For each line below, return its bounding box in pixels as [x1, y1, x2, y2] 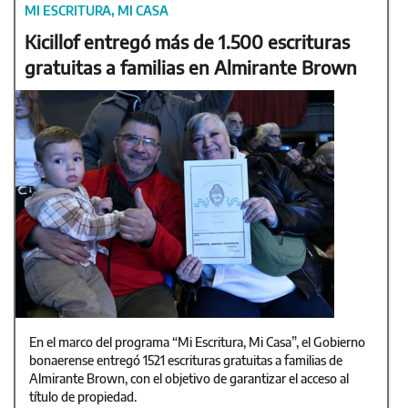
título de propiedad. [29, 388, 137, 404]
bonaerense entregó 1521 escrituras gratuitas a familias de [29, 352, 342, 368]
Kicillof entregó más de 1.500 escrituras [25, 29, 350, 53]
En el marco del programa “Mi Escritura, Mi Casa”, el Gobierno [29, 333, 365, 350]
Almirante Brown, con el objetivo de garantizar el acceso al [29, 370, 349, 386]
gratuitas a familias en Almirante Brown [25, 55, 357, 78]
